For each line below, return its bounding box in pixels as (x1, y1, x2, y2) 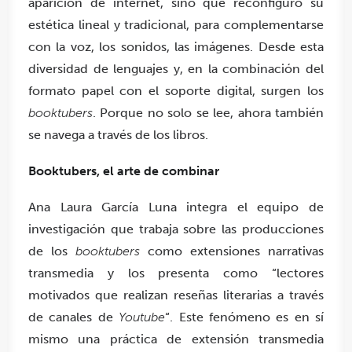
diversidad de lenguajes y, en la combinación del (28, 60, 324, 76)
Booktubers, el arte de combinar (28, 163, 219, 178)
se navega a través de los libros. (28, 126, 208, 142)
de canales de (28, 309, 119, 324)
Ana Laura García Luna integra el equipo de (28, 199, 324, 214)
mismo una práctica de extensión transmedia (28, 331, 324, 346)
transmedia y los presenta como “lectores (28, 265, 324, 280)
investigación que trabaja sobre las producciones (28, 221, 324, 236)
